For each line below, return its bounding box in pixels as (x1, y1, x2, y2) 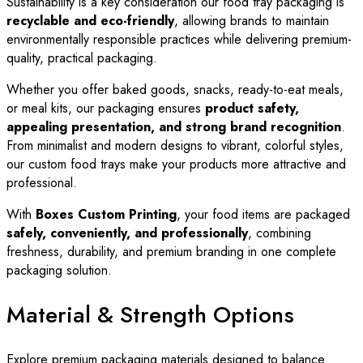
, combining (248, 223, 311, 242)
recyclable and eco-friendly (6, 11, 174, 30)
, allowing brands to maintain (174, 11, 329, 30)
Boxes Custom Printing (36, 204, 177, 224)
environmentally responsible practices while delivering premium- (6, 29, 352, 49)
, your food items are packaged (177, 204, 350, 224)
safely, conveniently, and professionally (6, 223, 248, 242)
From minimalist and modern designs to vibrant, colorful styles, (6, 135, 344, 155)
